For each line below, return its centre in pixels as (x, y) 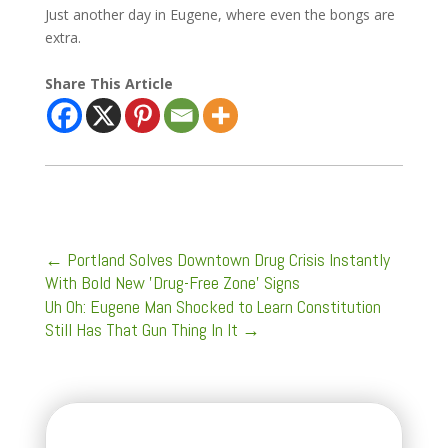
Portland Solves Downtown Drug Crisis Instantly (228, 259)
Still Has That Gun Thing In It (141, 329)
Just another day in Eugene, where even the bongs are (219, 14)
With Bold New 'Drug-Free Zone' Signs (172, 282)
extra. (62, 37)
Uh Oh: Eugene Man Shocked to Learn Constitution (212, 306)
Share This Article (108, 83)
